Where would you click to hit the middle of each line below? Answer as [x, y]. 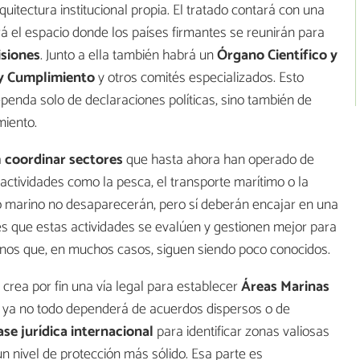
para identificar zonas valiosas [241, 331]
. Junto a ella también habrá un [129, 55]
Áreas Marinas [285, 286]
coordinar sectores [64, 160]
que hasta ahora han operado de [219, 160]
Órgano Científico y [277, 55]
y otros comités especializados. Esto [199, 78]
